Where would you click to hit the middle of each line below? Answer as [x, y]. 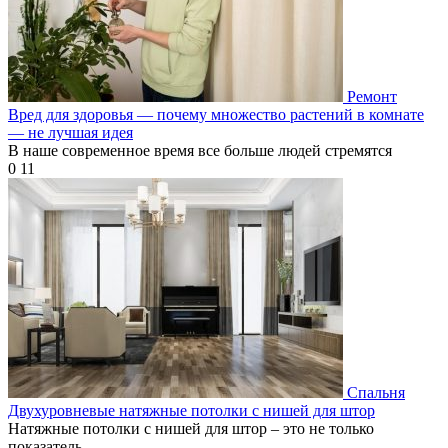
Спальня [376, 392]
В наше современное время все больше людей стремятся [200, 150]
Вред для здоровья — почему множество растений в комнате [216, 114]
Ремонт [372, 96]
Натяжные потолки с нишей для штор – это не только [191, 428]
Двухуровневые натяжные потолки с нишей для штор [191, 410]
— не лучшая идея [70, 132]
